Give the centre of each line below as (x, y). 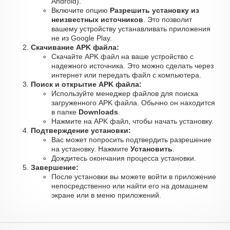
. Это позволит (168, 20)
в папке (65, 112)
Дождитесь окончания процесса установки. (124, 158)
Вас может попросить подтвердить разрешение (131, 140)
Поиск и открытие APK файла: (86, 84)
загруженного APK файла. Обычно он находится (133, 103)
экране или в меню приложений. (106, 195)
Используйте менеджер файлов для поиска (125, 93)
